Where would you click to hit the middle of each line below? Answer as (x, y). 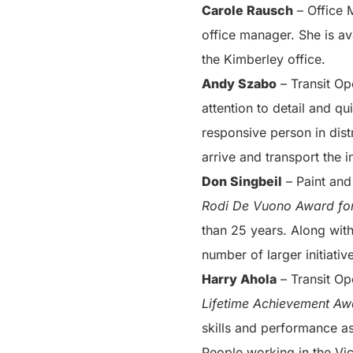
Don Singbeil (242, 181)
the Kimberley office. (264, 59)
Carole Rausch (247, 10)
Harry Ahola (239, 279)
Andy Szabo (239, 83)
